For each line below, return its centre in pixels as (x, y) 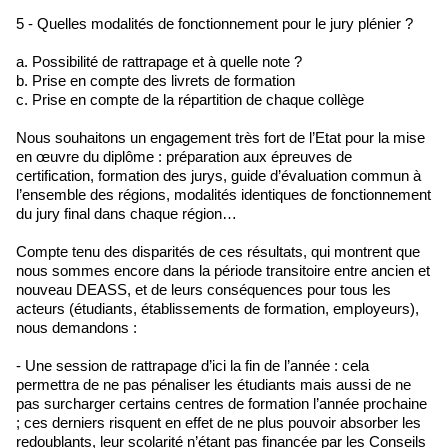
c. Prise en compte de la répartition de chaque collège (190, 99)
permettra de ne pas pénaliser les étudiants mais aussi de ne (213, 384)
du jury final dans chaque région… (126, 213)
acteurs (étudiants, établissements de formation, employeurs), (217, 308)
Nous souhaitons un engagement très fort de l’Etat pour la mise (220, 137)
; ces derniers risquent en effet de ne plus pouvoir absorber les (218, 422)
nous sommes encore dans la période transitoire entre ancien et (223, 270)
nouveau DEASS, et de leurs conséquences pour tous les (203, 289)
